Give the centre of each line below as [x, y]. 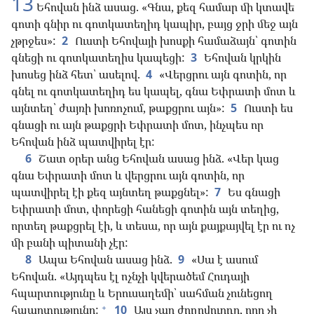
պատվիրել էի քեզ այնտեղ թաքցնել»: [110, 192]
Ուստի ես [267, 108]
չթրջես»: [34, 41]
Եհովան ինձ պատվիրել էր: [83, 142]
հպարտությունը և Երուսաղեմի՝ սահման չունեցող [142, 293]
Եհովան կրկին [241, 58]
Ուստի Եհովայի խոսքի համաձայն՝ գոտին [184, 41]
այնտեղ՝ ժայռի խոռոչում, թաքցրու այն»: [118, 108]
